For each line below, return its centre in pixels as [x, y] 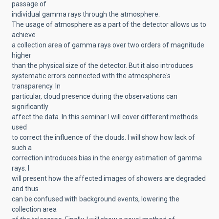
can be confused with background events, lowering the [96, 199]
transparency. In [36, 86]
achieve [24, 35]
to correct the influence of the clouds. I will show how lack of [103, 137]
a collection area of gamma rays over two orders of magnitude [108, 45]
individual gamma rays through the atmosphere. [86, 14]
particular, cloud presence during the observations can [95, 96]
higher [22, 55]
